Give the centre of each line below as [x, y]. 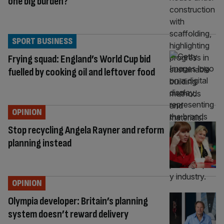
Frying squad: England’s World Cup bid [79, 59]
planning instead [40, 143]
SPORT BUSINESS [42, 41]
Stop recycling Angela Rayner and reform [86, 130]
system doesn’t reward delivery [68, 214]
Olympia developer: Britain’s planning [78, 201]
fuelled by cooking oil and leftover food [81, 72]
